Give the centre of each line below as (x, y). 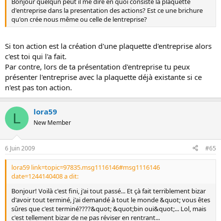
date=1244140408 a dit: (45, 176)
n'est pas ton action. (38, 87)
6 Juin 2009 (20, 148)
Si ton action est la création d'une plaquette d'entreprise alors (108, 46)
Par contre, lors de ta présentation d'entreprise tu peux (97, 67)
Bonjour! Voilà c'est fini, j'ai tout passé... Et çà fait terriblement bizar (109, 191)
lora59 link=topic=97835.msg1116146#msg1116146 (86, 167)
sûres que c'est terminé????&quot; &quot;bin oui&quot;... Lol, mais (109, 208)
